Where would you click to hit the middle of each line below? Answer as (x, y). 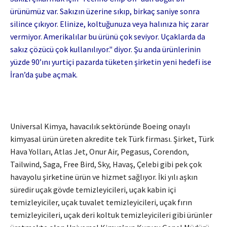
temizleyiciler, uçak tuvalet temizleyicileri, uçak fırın (101, 202)
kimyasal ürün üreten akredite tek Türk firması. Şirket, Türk (112, 139)
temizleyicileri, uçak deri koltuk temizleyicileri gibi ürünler (111, 215)
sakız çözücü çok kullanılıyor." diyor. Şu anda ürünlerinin (105, 49)
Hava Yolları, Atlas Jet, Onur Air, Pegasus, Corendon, (100, 152)
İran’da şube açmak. (44, 75)
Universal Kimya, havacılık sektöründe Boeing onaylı (100, 126)
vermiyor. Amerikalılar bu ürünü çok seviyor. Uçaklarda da (108, 37)
